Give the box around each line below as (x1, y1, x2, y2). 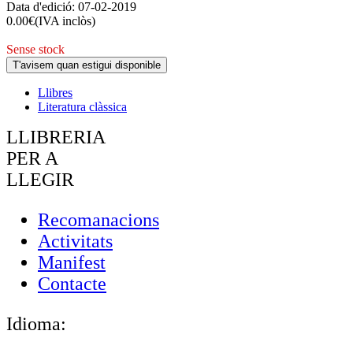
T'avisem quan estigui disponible (13, 58, 161, 71)
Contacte (38, 273, 106, 294)
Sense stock (6, 42, 65, 56)
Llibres (38, 85, 72, 99)
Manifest (38, 251, 106, 273)
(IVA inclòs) (35, 13, 95, 28)
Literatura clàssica (38, 99, 127, 113)
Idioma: (6, 313, 66, 334)
